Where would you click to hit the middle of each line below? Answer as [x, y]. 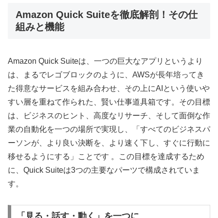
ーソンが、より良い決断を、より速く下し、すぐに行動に [109, 143]
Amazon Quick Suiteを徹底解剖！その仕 [107, 15]
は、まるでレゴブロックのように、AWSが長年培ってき [106, 75]
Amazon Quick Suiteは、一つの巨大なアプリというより [105, 61]
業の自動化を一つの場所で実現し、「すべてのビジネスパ [109, 129]
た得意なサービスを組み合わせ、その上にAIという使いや [109, 89]
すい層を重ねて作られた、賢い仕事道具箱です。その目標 [109, 102]
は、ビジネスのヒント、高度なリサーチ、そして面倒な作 [109, 116]
